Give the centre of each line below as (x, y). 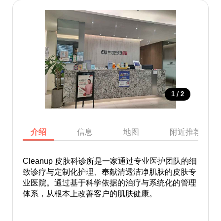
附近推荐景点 (193, 132)
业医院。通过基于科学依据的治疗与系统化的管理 (109, 183)
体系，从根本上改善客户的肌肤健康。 (90, 194)
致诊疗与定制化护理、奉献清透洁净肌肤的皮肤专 (109, 172)
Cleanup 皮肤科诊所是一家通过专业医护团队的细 (110, 161)
